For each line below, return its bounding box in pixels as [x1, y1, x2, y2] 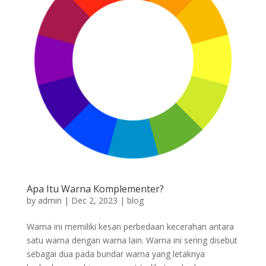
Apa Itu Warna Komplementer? [26, 182, 164, 196]
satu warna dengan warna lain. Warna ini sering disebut [26, 235, 237, 246]
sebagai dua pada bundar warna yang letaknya [26, 248, 205, 260]
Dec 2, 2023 [71, 195, 118, 207]
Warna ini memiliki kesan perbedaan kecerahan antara [26, 221, 234, 233]
